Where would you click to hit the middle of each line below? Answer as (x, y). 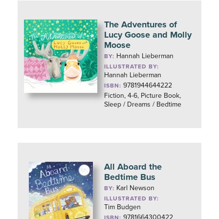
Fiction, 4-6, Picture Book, (143, 96)
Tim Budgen (123, 207)
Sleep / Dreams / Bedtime (143, 104)
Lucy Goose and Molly (148, 35)
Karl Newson (136, 188)
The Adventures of (141, 24)
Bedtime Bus (130, 177)
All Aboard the (133, 167)
